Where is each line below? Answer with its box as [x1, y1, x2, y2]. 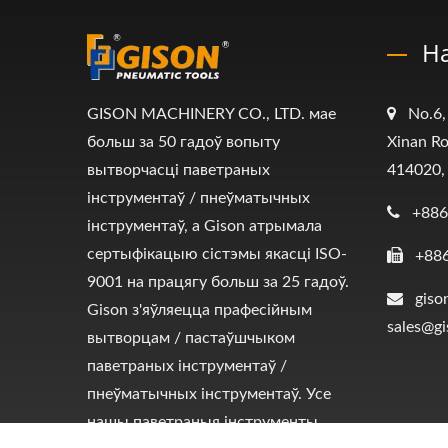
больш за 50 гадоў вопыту [87, 134, 280, 150]
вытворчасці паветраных [87, 162, 270, 178]
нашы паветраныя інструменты [87, 414, 318, 430]
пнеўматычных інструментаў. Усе [87, 386, 331, 402]
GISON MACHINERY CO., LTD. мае [87, 106, 336, 122]
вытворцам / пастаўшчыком [87, 330, 295, 346]
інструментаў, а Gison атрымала [87, 218, 322, 234]
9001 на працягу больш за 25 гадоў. [87, 274, 349, 290]
